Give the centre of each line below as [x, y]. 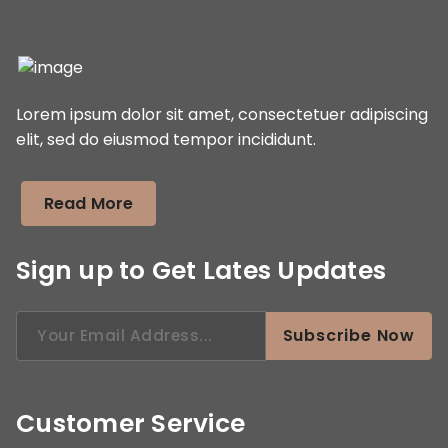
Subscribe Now [348, 335]
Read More [89, 203]
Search [43, 321]
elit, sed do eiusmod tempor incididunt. [166, 139]
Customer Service [130, 423]
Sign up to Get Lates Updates [201, 270]
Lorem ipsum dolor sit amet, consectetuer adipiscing [222, 114]
